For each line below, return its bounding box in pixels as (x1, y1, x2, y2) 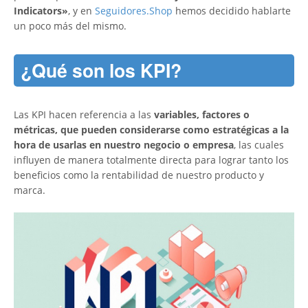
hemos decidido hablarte (173, 3, 291, 17)
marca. (14, 183, 45, 197)
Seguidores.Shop (95, 3, 173, 17)
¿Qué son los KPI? (21, 56, 181, 83)
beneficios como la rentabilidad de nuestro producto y (14, 168, 264, 181)
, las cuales (234, 137, 284, 151)
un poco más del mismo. (14, 19, 126, 32)
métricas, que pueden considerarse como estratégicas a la (14, 122, 289, 136)
